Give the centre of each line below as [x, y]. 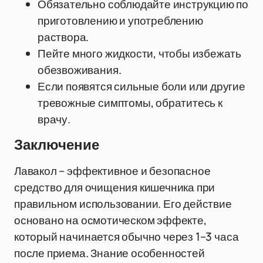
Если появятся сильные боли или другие [141, 86]
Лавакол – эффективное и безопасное [112, 171]
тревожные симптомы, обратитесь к [130, 103]
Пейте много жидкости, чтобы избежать [140, 53]
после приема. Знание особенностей [109, 253]
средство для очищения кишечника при [115, 187]
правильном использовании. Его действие [123, 204]
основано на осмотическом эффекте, [110, 220]
